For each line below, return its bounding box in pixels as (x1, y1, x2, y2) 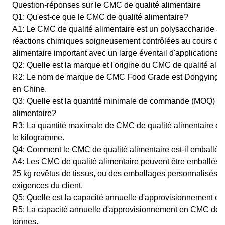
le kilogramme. (12, 133, 64, 142)
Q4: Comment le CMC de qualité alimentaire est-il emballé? (12, 145, 223, 154)
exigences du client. (12, 181, 83, 190)
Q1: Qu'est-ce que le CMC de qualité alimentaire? (12, 13, 188, 21)
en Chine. (12, 85, 47, 93)
